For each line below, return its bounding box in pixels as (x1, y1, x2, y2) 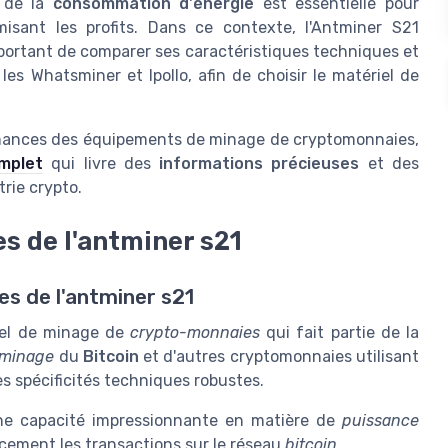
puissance (342, 411, 419, 431)
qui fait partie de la (260, 323, 419, 343)
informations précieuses (159, 154, 360, 174)
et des (359, 154, 420, 174)
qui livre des (43, 154, 160, 174)
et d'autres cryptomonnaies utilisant (138, 347, 420, 367)
